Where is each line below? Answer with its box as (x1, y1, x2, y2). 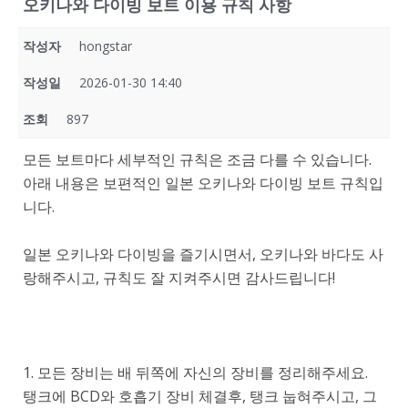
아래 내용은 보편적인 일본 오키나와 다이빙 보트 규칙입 (23, 173, 383, 193)
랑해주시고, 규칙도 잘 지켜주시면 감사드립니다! (23, 268, 335, 288)
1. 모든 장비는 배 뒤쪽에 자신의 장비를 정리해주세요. (23, 362, 368, 382)
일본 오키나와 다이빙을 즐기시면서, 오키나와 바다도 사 (23, 244, 383, 264)
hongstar (79, 37, 132, 55)
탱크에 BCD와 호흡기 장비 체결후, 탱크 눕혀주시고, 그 (23, 386, 377, 406)
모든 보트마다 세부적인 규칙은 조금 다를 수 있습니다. (23, 149, 372, 169)
